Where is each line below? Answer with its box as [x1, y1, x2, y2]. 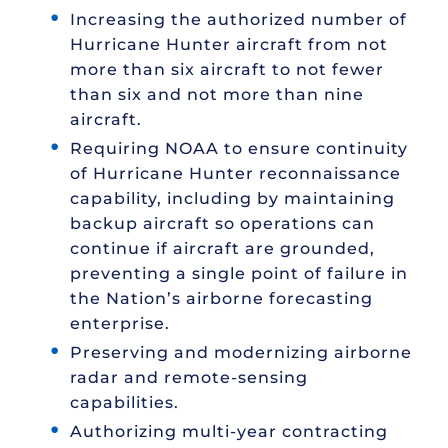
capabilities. [70, 392, 179, 412]
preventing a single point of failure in [70, 263, 408, 283]
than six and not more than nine [70, 84, 364, 104]
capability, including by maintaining [70, 188, 395, 208]
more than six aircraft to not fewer [70, 59, 384, 79]
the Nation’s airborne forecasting [70, 288, 373, 308]
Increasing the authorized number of [70, 9, 407, 29]
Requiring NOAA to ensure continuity [70, 138, 408, 158]
